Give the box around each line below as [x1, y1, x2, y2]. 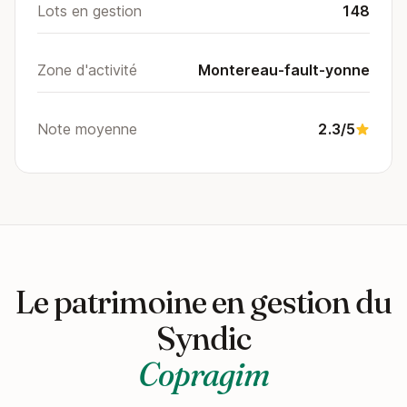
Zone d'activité [37, 61, 137, 79]
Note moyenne [37, 120, 137, 138]
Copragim [137, 354, 270, 394]
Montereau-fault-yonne [198, 61, 370, 79]
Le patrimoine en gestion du [15, 282, 392, 322]
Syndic [155, 318, 252, 358]
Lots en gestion [37, 2, 142, 20]
